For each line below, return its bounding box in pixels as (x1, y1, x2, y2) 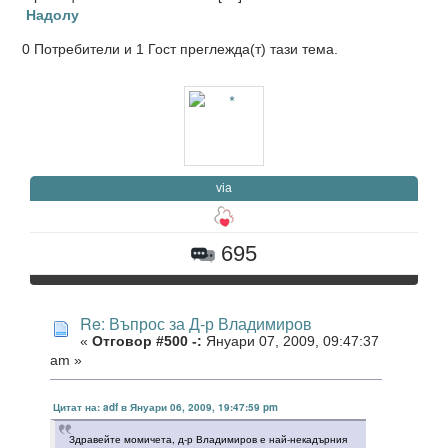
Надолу (25, 3, 79, 24)
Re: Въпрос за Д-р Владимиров (80, 311, 312, 335)
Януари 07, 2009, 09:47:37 (202, 333, 379, 349)
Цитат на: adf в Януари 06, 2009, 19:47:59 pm (53, 400, 278, 415)
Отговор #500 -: (92, 333, 202, 349)
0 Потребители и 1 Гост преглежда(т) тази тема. (21, 41, 338, 57)
